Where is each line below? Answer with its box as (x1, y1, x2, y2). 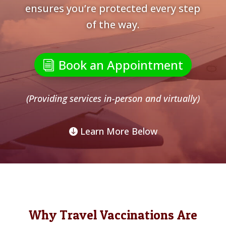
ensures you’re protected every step (25, 2, 201, 16)
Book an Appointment (59, 56, 184, 73)
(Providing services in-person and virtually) (26, 92, 200, 105)
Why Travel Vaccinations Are (28, 207, 197, 223)
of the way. (86, 18, 140, 32)
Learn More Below (80, 125, 158, 137)
